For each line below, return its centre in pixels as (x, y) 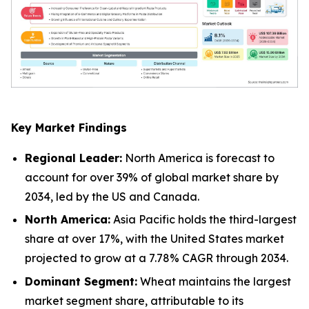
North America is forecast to (198, 158)
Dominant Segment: (81, 281)
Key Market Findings (69, 127)
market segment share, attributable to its (134, 300)
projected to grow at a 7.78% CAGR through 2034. (157, 258)
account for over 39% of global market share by (152, 177)
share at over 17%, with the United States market (154, 239)
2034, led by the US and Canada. (112, 196)
